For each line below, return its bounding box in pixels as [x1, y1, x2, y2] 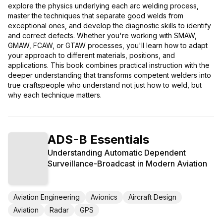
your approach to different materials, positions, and [8, 51, 175, 59]
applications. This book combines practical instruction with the [8, 60, 210, 69]
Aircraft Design [128, 193, 176, 202]
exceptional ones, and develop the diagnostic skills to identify [8, 21, 211, 30]
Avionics [91, 193, 117, 202]
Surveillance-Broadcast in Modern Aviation [48, 158, 207, 168]
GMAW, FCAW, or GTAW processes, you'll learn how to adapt [8, 41, 208, 50]
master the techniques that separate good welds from [8, 11, 183, 20]
